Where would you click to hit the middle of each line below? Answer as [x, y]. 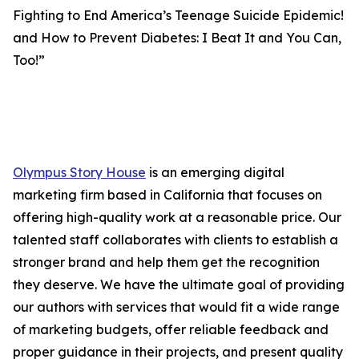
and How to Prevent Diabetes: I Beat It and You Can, [177, 38]
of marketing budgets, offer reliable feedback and [171, 330]
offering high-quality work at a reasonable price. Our [177, 218]
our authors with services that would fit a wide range [176, 307]
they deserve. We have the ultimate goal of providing [179, 285]
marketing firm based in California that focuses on [167, 195]
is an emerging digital [215, 173]
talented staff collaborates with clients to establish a [175, 240]
